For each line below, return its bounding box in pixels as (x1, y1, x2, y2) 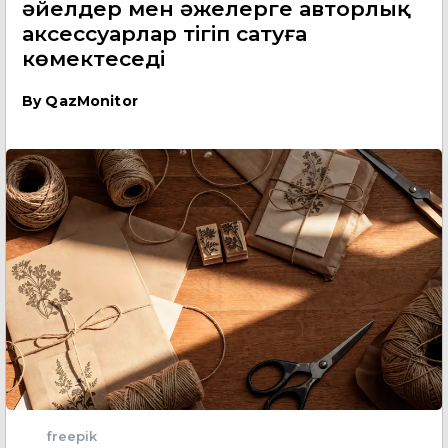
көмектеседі (22, 45, 165, 71)
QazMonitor (45, 91, 138, 110)
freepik (46, 428, 97, 445)
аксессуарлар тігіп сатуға (22, 20, 307, 46)
